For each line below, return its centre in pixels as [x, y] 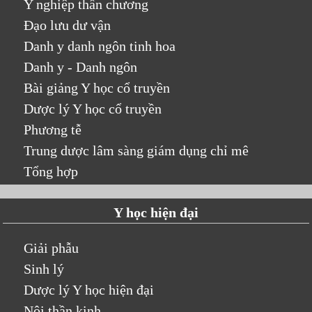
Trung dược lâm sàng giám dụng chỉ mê [136, 150]
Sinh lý [44, 268]
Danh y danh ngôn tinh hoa [100, 46]
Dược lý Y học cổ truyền [93, 108]
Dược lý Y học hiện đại [89, 289]
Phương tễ [53, 129]
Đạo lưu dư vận [68, 25]
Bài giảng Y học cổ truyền [97, 87]
